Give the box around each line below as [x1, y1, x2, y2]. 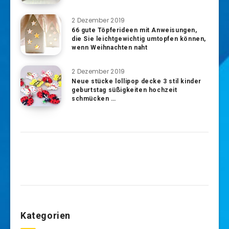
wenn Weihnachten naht [72, 44, 148, 51]
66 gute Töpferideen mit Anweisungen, [72, 27, 197, 34]
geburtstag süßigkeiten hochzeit [72, 86, 177, 94]
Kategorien [20, 210, 71, 221]
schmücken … [72, 95, 116, 102]
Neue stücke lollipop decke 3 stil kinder [72, 78, 202, 85]
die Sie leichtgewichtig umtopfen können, [72, 35, 207, 42]
